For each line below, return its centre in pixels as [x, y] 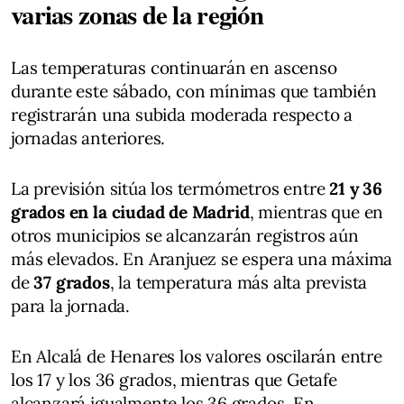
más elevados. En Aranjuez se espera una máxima [202, 258]
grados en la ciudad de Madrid [130, 211]
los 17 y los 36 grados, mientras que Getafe [174, 379]
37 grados [72, 282]
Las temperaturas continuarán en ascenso [174, 67]
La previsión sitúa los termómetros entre [170, 188]
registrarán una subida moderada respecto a [182, 114]
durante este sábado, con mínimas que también [194, 91]
